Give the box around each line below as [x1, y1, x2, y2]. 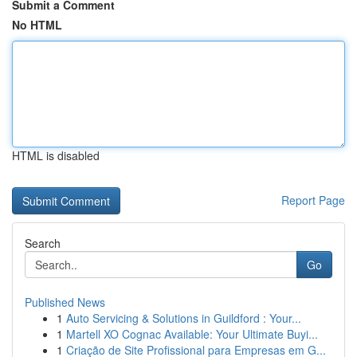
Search [25, 235, 61, 251]
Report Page [281, 192, 345, 208]
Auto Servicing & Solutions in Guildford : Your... [66, 310, 301, 326]
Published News [25, 294, 105, 310]
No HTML [12, 17, 62, 33]
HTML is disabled [12, 147, 100, 163]
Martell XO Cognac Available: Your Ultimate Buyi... [66, 326, 318, 342]
